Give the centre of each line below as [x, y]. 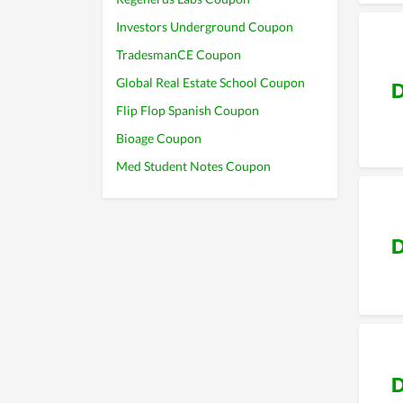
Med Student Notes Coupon [193, 166]
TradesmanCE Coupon [179, 54]
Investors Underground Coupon [205, 27]
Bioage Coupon [159, 138]
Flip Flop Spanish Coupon [188, 110]
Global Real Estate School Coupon [210, 82]
